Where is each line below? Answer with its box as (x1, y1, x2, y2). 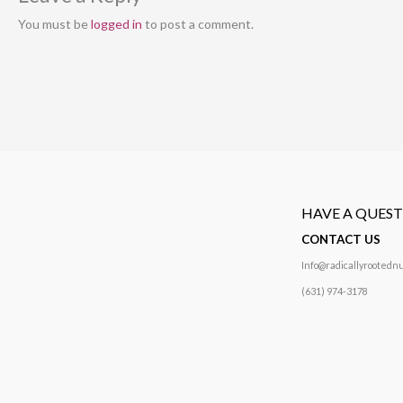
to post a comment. (142, 16, 254, 32)
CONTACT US (301, 231, 381, 246)
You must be (18, 16, 91, 32)
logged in (91, 16, 142, 32)
